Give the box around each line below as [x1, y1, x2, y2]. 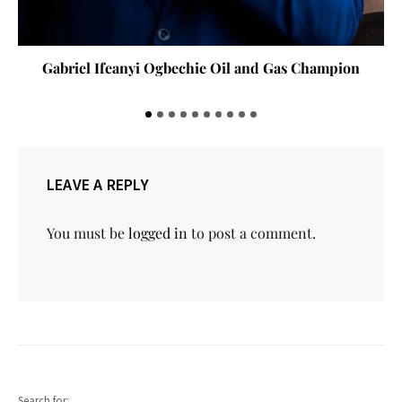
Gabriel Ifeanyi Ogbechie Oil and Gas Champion [42, 57, 360, 77]
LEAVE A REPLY [47, 173, 149, 195]
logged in [128, 223, 188, 242]
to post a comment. [188, 223, 316, 242]
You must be [47, 223, 128, 242]
